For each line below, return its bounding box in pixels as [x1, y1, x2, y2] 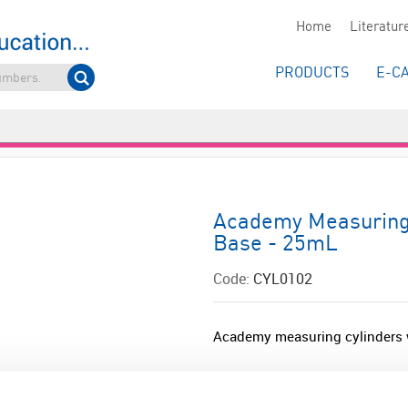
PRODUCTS [275, 66, 349, 81]
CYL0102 [253, 269, 312, 289]
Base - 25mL [213, 233, 338, 256]
